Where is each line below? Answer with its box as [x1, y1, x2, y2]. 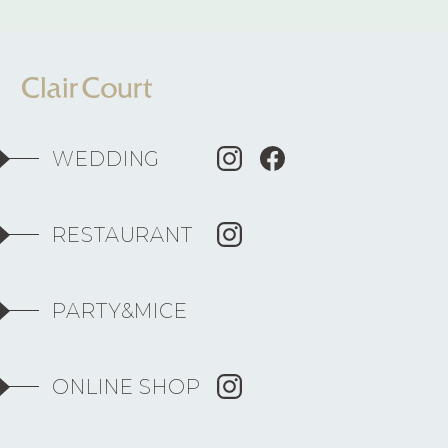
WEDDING [52, 146, 161, 171]
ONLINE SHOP [52, 374, 202, 399]
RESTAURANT [52, 222, 194, 247]
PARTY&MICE [52, 298, 189, 323]
